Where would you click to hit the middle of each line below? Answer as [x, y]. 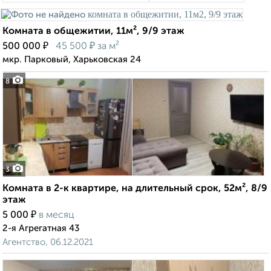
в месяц [57, 216]
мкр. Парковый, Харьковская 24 [72, 60]
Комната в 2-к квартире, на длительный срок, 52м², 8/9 [135, 189]
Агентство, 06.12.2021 [48, 243]
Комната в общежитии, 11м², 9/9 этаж [93, 32]
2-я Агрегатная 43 [41, 229]
